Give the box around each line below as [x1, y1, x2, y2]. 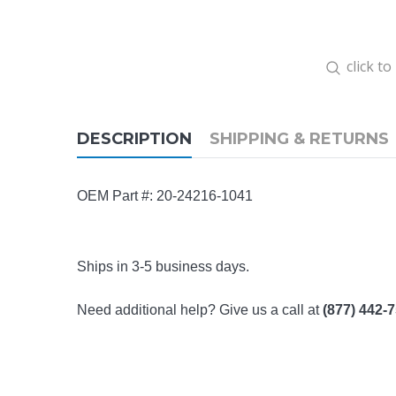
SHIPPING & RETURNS [209, 129, 389, 148]
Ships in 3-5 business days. [77, 259, 249, 274]
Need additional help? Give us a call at [77, 302, 323, 317]
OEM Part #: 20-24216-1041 [77, 188, 253, 203]
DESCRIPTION [77, 129, 192, 148]
